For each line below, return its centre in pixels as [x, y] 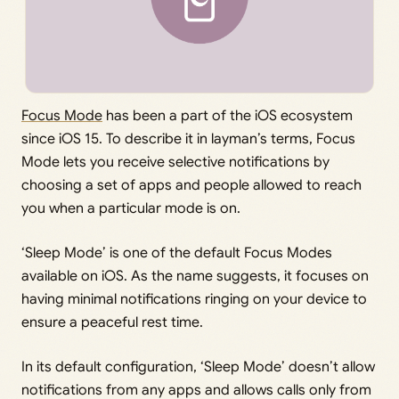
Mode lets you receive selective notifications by [175, 163]
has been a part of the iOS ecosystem [228, 116]
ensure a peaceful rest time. [112, 323]
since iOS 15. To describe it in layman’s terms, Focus [188, 139]
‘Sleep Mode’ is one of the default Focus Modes [177, 253]
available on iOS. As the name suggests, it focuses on [195, 277]
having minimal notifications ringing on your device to [194, 300]
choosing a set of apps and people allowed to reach [191, 186]
